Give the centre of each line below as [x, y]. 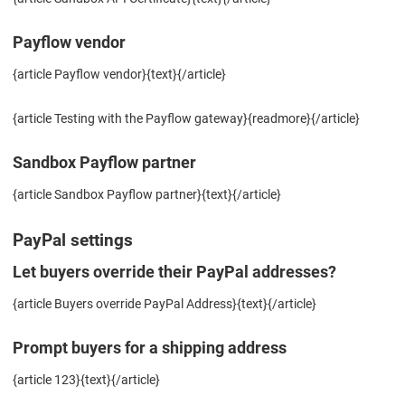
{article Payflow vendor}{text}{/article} [119, 74]
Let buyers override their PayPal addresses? [174, 272]
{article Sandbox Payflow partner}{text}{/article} [147, 194]
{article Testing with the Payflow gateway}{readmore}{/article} [186, 118]
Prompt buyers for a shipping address [150, 348]
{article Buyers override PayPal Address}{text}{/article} [165, 303]
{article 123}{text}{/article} [86, 379]
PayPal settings [73, 240]
